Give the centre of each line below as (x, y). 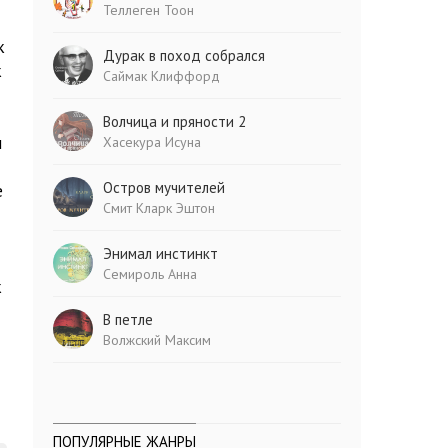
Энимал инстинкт (161, 253)
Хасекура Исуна (152, 142)
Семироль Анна (150, 274)
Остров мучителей (164, 187)
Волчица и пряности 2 (175, 121)
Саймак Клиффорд (162, 76)
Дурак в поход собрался (184, 55)
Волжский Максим (157, 340)
